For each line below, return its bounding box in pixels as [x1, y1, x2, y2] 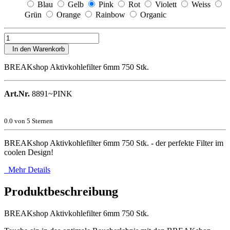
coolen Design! [4, 147, 53, 157]
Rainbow [95, 10, 125, 19]
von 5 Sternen [13, 117, 53, 125]
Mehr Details [4, 165, 50, 174]
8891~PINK [30, 89, 72, 98]
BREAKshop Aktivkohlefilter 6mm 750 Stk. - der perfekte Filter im [4, 138, 223, 147]
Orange [56, 10, 81, 19]
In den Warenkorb [8, 45, 65, 53]
